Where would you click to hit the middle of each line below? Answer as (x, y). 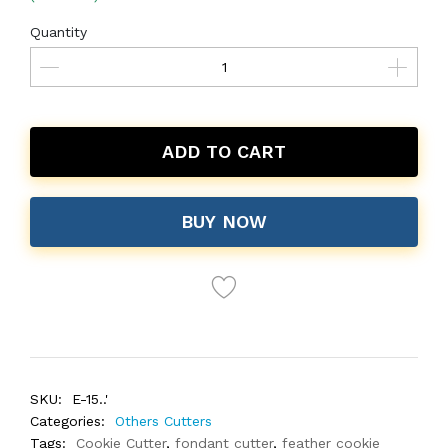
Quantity (58, 32)
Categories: (67, 421)
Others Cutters (163, 421)
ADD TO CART (224, 151)
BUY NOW (224, 221)
